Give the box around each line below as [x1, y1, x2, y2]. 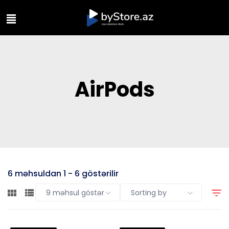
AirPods [74, 75, 155, 104]
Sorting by [131, 188, 167, 198]
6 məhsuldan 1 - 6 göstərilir [8, 168, 119, 180]
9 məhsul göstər [46, 188, 104, 198]
